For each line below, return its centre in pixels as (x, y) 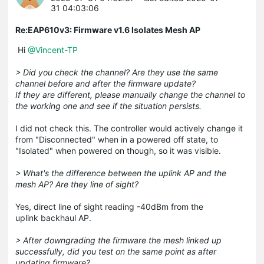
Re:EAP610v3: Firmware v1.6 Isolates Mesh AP (108, 29)
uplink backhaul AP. (55, 217)
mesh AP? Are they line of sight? (78, 184)
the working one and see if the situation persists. (108, 105)
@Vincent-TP (53, 49)
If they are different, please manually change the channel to (130, 94)
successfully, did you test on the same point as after (116, 251)
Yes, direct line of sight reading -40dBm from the (109, 206)
